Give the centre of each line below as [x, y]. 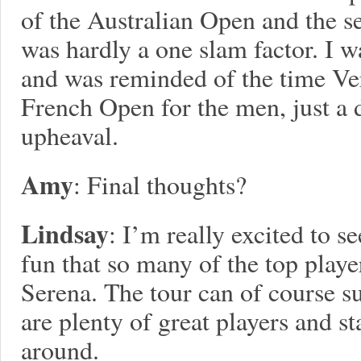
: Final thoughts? [160, 184]
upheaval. [70, 135]
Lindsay [65, 233]
